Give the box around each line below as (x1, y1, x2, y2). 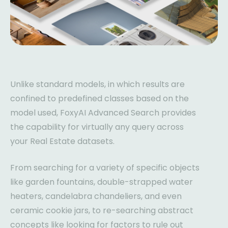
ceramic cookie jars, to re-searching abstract (10, 205, 193, 217)
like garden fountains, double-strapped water (10, 176, 193, 188)
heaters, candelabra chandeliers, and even (10, 190, 182, 203)
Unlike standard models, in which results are (10, 78, 185, 91)
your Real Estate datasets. (10, 135, 115, 148)
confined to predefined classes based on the (10, 93, 189, 105)
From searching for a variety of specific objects (10, 162, 199, 174)
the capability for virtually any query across (10, 121, 184, 133)
